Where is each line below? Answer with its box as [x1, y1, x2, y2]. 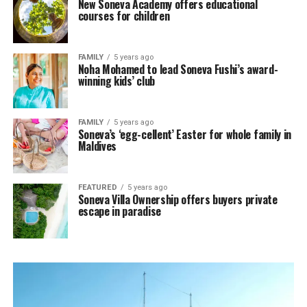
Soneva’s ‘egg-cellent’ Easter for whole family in [77, 126, 291, 143]
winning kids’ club [77, 73, 155, 90]
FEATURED [77, 183, 117, 193]
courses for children [77, 8, 170, 25]
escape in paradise [77, 203, 161, 220]
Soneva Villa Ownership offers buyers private [77, 191, 278, 208]
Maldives [77, 138, 117, 155]
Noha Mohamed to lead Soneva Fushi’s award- [77, 61, 278, 78]
